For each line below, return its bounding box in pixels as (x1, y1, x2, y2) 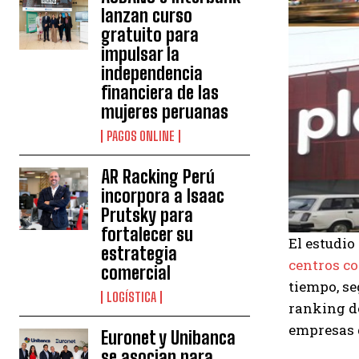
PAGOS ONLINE (107, 128, 175, 144)
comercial (101, 262, 171, 284)
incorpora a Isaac (101, 185, 225, 208)
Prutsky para (101, 204, 194, 227)
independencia (101, 63, 204, 85)
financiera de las (101, 82, 220, 104)
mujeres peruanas (101, 101, 229, 123)
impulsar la (101, 43, 180, 66)
